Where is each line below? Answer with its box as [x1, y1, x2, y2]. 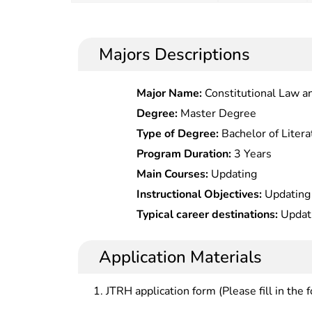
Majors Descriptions [99, 42, 250, 65]
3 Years [231, 146, 272, 162]
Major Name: [136, 85, 203, 101]
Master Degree [178, 105, 257, 121]
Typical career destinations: [136, 206, 279, 222]
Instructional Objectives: [136, 186, 263, 202]
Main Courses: [136, 166, 209, 182]
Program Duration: [136, 146, 232, 162]
